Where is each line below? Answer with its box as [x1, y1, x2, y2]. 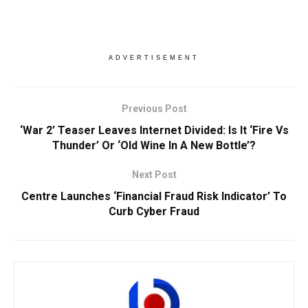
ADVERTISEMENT [109, 54, 199, 61]
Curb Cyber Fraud [109, 204, 199, 218]
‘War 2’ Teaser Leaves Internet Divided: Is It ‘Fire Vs [19, 123, 289, 137]
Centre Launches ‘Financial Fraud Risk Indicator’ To [21, 189, 287, 203]
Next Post [131, 168, 177, 180]
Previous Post [121, 102, 187, 114]
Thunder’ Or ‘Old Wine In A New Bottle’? [52, 138, 256, 152]
